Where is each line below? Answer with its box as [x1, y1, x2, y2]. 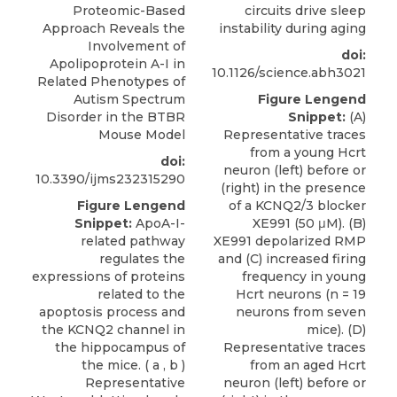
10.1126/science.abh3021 [212, 65, 366, 82]
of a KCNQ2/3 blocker [229, 198, 366, 214]
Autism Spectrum [74, 91, 185, 108]
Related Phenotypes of [37, 74, 185, 90]
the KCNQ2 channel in [42, 322, 185, 339]
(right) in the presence [221, 180, 366, 197]
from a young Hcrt [250, 144, 366, 161]
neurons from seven [236, 304, 366, 321]
